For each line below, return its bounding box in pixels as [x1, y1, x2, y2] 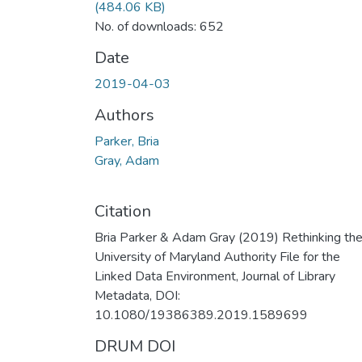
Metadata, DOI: [95, 286, 180, 305]
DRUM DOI [95, 335, 175, 357]
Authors [95, 103, 154, 126]
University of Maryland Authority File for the [95, 247, 340, 266]
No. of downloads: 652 [95, 17, 224, 36]
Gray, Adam [95, 151, 159, 170]
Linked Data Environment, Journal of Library [95, 267, 335, 285]
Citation [95, 200, 151, 222]
